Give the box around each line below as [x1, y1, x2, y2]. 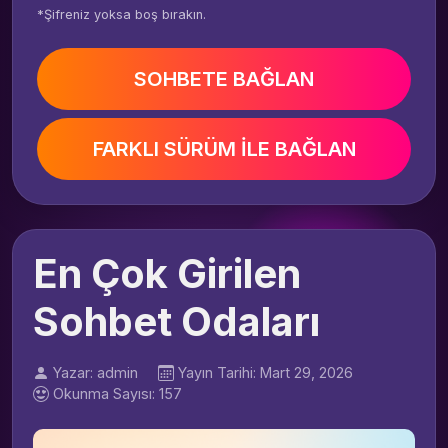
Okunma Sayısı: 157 [53, 385, 182, 402]
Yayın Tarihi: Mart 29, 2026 [178, 364, 353, 381]
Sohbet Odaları [33, 297, 320, 346]
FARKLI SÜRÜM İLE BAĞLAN [92, 137, 356, 161]
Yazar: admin [53, 364, 138, 381]
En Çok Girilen [33, 249, 301, 298]
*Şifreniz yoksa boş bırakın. [37, 7, 206, 22]
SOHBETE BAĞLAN [134, 67, 314, 91]
